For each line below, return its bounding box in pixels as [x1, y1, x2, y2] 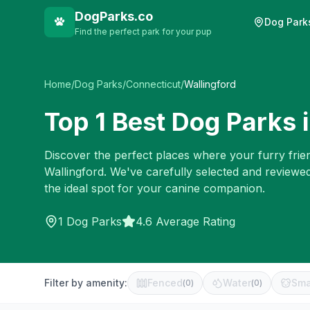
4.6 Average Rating [136, 215, 235, 228]
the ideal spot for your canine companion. [44, 181, 265, 195]
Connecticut [126, 78, 181, 90]
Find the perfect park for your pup [75, 26, 212, 37]
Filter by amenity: [44, 277, 127, 289]
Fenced [147, 277, 183, 289]
